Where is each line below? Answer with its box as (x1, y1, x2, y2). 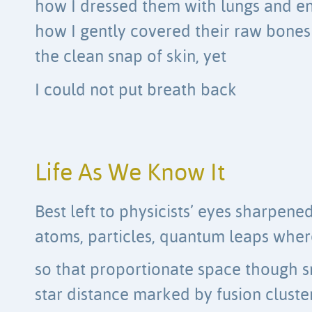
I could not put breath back (35, 81, 237, 100)
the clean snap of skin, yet (35, 49, 226, 67)
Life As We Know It (35, 161, 226, 186)
